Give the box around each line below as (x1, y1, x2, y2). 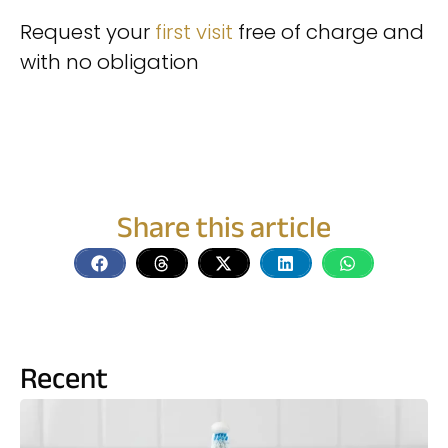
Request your (20, 18, 155, 47)
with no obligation (20, 48, 199, 77)
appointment (20, 98, 154, 127)
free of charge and (233, 18, 424, 47)
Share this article (117, 207, 331, 254)
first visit (155, 18, 233, 47)
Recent (20, 358, 108, 405)
